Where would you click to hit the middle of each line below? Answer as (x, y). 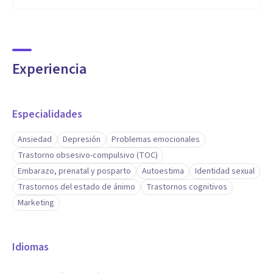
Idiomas (30, 247)
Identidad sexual (225, 171)
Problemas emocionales (156, 140)
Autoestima (163, 171)
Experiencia (49, 69)
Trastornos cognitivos (187, 187)
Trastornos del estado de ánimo (76, 187)
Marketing (36, 203)
